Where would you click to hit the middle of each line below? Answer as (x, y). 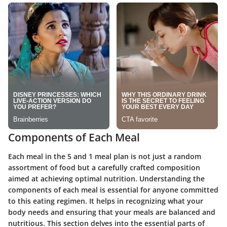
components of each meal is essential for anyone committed (113, 190)
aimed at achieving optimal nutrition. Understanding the (106, 179)
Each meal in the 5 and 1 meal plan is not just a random (105, 157)
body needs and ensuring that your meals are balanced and (112, 212)
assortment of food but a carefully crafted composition (104, 168)
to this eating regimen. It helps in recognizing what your (106, 201)
